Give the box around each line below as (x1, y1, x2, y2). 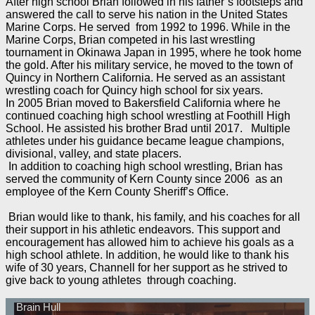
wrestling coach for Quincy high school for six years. (5, 84, 266, 97)
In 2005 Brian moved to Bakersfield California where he (5, 97, 281, 110)
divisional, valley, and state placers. (5, 148, 181, 160)
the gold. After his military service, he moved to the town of (5, 59, 292, 72)
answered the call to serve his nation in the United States (5, 8, 288, 21)
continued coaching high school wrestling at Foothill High (5, 110, 290, 122)
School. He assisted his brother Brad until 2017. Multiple (5, 122, 290, 135)
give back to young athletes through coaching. (5, 274, 239, 287)
